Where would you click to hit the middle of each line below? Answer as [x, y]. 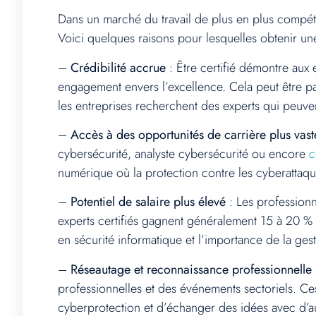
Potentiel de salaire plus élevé [148, 202]
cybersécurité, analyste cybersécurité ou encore [183, 154]
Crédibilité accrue [118, 67]
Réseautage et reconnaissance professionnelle [191, 269]
